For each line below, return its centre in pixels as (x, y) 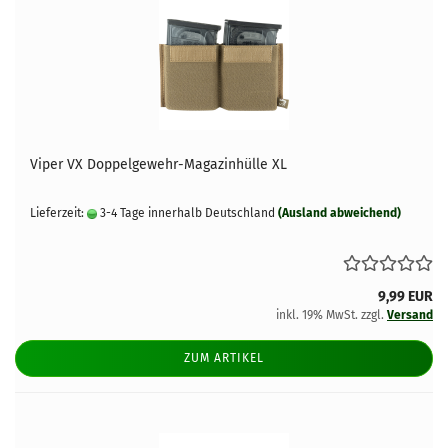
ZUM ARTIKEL (224, 358)
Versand (410, 315)
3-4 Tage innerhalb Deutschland (186, 213)
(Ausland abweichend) (339, 213)
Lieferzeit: (58, 213)
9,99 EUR (405, 296)
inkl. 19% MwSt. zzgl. (331, 315)
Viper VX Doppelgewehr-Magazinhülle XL (158, 164)
